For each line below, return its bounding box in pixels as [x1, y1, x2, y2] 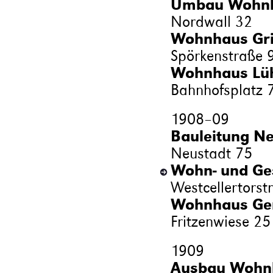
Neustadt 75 [170, 144, 252, 162]
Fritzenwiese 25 [170, 212, 271, 230]
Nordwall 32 [170, 12, 252, 30]
